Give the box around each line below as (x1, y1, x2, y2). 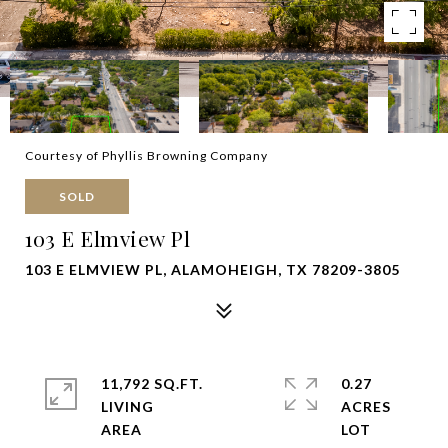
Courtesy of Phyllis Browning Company (25, 148, 268, 163)
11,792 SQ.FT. (101, 375, 203, 392)
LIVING (101, 398, 154, 415)
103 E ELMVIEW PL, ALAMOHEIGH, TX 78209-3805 (25, 261, 400, 278)
